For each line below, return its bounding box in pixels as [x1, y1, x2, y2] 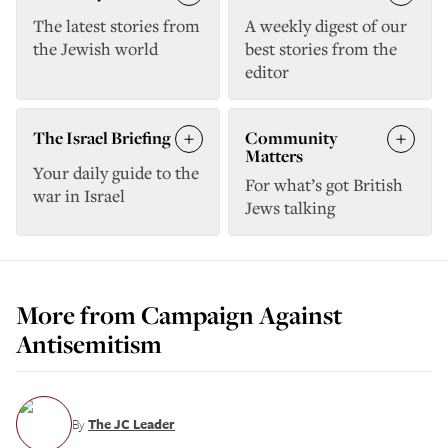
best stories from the [245, 37, 397, 60]
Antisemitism [16, 327, 162, 361]
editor [245, 60, 289, 83]
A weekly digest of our [245, 14, 407, 37]
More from [16, 298, 141, 332]
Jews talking [245, 196, 335, 219]
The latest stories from [33, 14, 200, 37]
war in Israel [33, 184, 125, 207]
